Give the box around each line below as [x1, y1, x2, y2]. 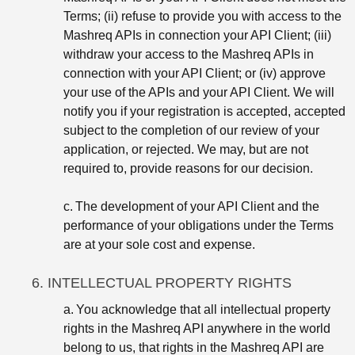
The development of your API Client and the [75, 199, 319, 213]
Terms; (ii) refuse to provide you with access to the [63, 9, 342, 23]
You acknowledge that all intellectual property [76, 302, 330, 316]
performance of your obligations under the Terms [63, 218, 334, 232]
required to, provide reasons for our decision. [63, 161, 313, 175]
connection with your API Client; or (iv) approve [63, 66, 326, 80]
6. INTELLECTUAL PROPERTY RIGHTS [32, 274, 292, 291]
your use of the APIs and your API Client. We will [63, 85, 334, 99]
